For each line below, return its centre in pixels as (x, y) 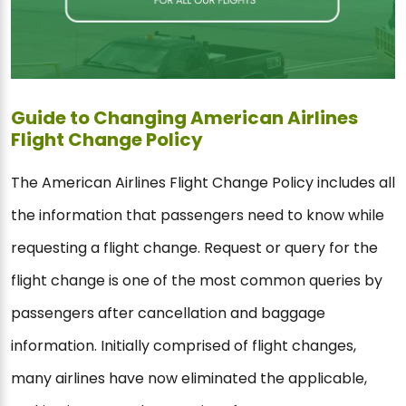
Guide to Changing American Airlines (184, 118)
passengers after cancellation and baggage (168, 314)
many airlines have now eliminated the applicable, (189, 379)
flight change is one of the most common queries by (197, 281)
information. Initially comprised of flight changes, (184, 346)
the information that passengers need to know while (198, 216)
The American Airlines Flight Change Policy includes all (203, 183)
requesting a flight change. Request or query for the (194, 248)
